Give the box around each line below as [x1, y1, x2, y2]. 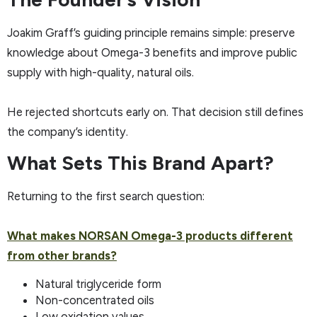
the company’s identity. [7, 124, 128, 139]
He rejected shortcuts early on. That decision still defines [7, 104, 304, 119]
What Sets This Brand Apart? [7, 151, 274, 175]
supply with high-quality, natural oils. [7, 64, 194, 79]
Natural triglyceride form [35, 276, 161, 291]
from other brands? [7, 248, 117, 263]
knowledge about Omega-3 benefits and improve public [7, 45, 297, 59]
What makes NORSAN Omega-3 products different [7, 229, 293, 243]
